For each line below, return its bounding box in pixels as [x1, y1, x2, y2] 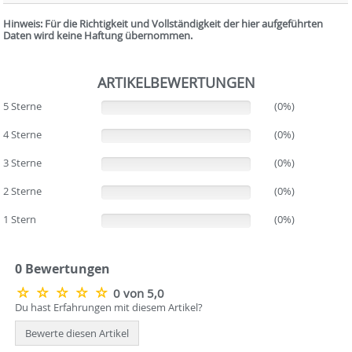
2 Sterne [3, 183, 42, 198]
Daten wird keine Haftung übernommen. [3, 27, 193, 42]
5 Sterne [3, 98, 42, 113]
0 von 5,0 [113, 285, 165, 301]
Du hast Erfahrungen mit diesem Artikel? [15, 299, 203, 314]
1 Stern [3, 211, 37, 226]
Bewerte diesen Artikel [25, 325, 130, 340]
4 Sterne [3, 126, 42, 141]
